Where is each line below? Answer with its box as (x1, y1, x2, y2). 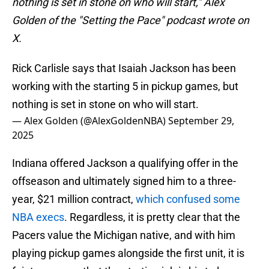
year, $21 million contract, (12, 193, 136, 206)
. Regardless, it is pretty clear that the (64, 211, 240, 224)
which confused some (136, 193, 240, 206)
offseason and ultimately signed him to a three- (12, 175, 236, 188)
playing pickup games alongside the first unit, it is (12, 247, 244, 260)
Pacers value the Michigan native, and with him (12, 229, 235, 242)
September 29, (168, 114, 234, 128)
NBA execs (12, 211, 64, 224)
